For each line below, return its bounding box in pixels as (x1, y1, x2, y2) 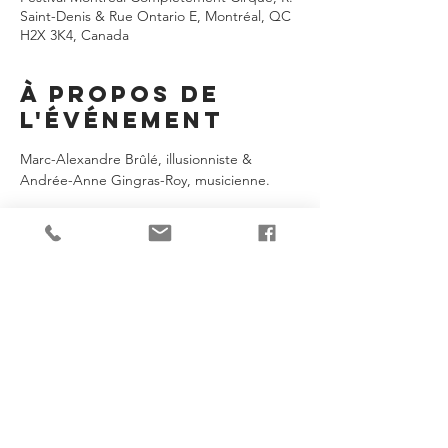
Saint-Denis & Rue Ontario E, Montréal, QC (20, 7, 291, 25)
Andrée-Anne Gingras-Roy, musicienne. (20, 171, 270, 189)
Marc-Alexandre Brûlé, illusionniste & (20, 150, 256, 168)
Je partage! (54, 246, 256, 276)
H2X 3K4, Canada (20, 26, 129, 44)
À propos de (20, 80, 220, 108)
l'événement (20, 106, 224, 134)
